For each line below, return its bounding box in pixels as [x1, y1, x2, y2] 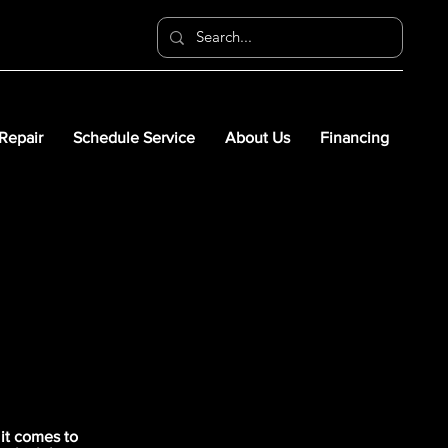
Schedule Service [73, 129, 195, 146]
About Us [225, 129, 290, 146]
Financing [320, 129, 389, 146]
